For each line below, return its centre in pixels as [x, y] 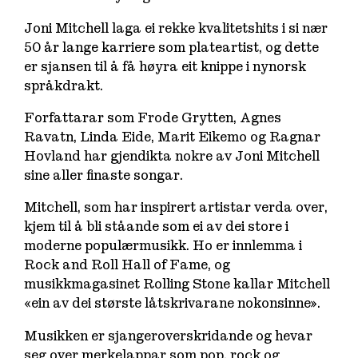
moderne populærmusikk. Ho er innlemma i [163, 246]
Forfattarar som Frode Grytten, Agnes [153, 118]
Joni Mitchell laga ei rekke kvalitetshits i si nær [176, 28]
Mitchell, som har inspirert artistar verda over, [176, 208]
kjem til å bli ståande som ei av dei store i [157, 227]
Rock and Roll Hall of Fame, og [127, 265]
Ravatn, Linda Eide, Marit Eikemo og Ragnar [173, 137]
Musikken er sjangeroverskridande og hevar [169, 336]
